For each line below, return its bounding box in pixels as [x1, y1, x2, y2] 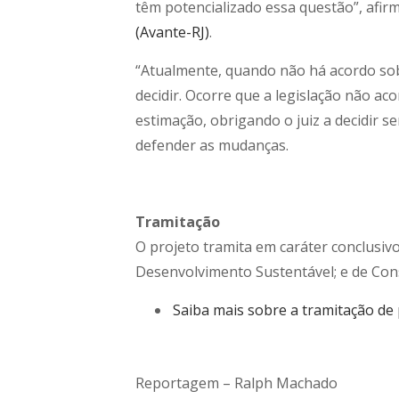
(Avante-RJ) [135, 22, 209, 43]
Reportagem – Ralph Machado [135, 373, 338, 394]
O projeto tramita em [135, 237, 280, 257]
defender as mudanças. [135, 135, 289, 156]
